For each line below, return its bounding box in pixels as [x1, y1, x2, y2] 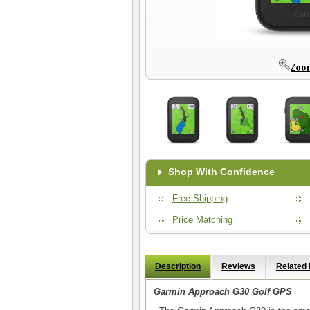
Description [155, 262, 201, 271]
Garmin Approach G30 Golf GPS [154, 286, 292, 297]
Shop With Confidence [168, 166, 275, 177]
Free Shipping [172, 193, 228, 203]
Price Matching [172, 215, 232, 225]
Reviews [221, 262, 255, 271]
